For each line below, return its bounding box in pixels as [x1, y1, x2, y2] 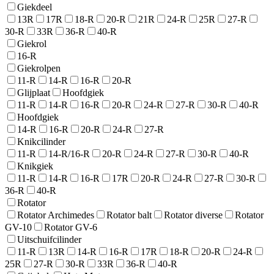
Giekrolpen [17, 63, 61, 74]
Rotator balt [106, 210, 152, 221]
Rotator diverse [164, 210, 223, 221]
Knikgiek [17, 161, 53, 172]
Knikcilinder [17, 136, 65, 147]
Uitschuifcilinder [17, 234, 81, 245]
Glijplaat [17, 87, 50, 98]
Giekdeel [17, 2, 52, 13]
